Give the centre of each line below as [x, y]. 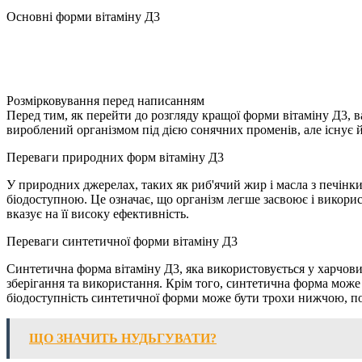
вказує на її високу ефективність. [98, 213]
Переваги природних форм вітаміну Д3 [115, 157]
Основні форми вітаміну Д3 [83, 16]
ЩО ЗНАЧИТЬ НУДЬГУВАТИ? [123, 338]
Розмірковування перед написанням [105, 100]
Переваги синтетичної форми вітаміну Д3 [122, 241]
